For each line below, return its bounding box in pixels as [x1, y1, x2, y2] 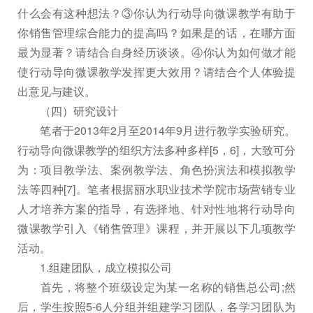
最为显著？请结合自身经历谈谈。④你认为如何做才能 [17, 43, 296, 60]
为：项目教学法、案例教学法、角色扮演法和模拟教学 [17, 161, 296, 177]
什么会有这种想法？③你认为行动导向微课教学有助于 [17, 4, 296, 21]
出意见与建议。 [17, 82, 96, 99]
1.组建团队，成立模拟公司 [17, 259, 172, 275]
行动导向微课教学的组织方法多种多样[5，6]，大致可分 [17, 141, 296, 158]
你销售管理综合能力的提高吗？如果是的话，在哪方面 [17, 24, 296, 41]
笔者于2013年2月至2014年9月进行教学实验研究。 [17, 122, 296, 138]
